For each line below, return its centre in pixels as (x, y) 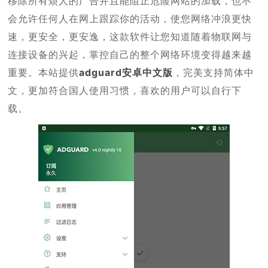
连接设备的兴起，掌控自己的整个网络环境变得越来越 (130, 54)
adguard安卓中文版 (126, 72)
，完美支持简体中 (214, 72)
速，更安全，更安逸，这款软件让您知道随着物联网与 (130, 36)
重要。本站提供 (44, 72)
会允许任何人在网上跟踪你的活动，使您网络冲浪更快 (130, 18)
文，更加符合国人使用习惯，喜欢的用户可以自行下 (125, 90)
